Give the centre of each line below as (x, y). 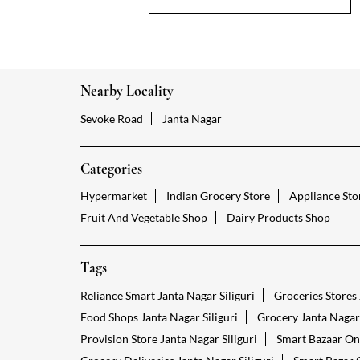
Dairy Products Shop (278, 218)
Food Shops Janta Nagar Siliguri (159, 317)
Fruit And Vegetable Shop (143, 218)
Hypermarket (113, 196)
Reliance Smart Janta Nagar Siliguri (167, 295)
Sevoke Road (111, 118)
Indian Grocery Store (218, 196)
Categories (111, 168)
